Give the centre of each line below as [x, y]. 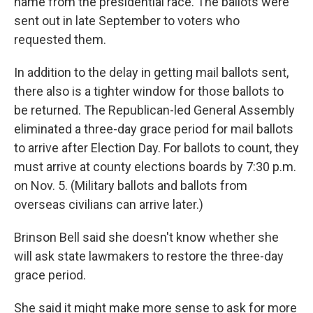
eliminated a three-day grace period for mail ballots [154, 129]
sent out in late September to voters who [127, 21]
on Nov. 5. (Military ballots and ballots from [131, 185]
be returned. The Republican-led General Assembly [154, 110]
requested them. [60, 39]
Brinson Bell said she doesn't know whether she [146, 237]
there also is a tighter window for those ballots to [149, 91]
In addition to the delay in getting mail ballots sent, [151, 72]
